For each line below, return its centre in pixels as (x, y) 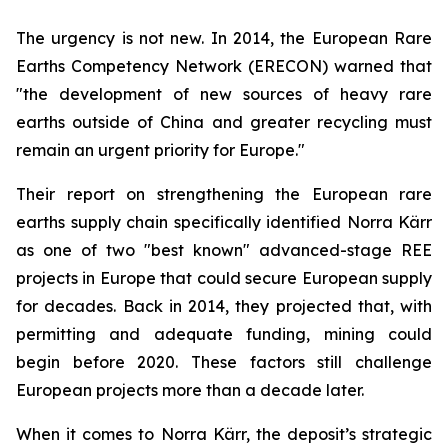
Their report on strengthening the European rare (224, 194)
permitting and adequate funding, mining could (224, 334)
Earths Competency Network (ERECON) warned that (224, 66)
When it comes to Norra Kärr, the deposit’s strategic (224, 434)
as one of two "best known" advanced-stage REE (224, 250)
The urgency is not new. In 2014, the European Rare (224, 38)
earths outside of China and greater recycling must (224, 122)
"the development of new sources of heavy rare (224, 94)
